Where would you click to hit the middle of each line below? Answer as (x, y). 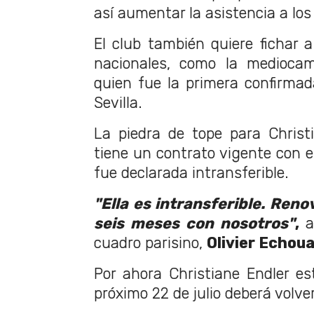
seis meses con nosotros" (194, 223)
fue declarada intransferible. (191, 173)
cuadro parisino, (150, 243)
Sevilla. (118, 103)
